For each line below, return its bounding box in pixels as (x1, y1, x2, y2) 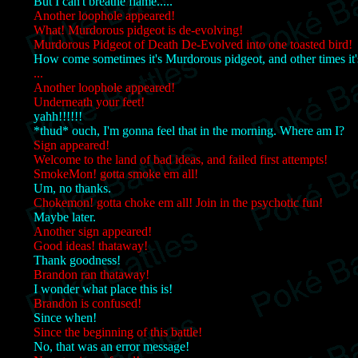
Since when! (34, 310, 97, 324)
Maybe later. (34, 209, 96, 224)
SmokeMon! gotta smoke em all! (34, 166, 198, 181)
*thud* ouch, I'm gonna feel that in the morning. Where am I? (34, 123, 344, 137)
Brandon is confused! (34, 296, 141, 310)
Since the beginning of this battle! (34, 324, 202, 339)
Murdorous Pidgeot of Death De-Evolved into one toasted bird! (34, 37, 352, 51)
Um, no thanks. (34, 181, 111, 195)
